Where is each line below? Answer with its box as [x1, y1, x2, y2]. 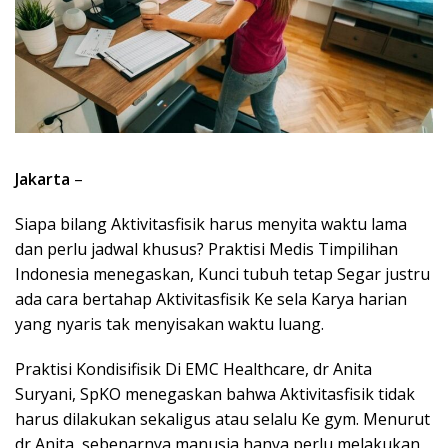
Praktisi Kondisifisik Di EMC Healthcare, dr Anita [15, 357, 372, 380]
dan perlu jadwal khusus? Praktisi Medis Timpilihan [15, 237, 398, 260]
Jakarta [15, 167, 70, 190]
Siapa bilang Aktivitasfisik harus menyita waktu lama [15, 212, 407, 235]
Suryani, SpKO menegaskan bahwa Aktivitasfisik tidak [15, 382, 415, 405]
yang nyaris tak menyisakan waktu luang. [15, 312, 324, 335]
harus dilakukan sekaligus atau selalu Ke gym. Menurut [15, 407, 430, 430]
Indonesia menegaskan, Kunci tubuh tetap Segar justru [15, 262, 430, 285]
